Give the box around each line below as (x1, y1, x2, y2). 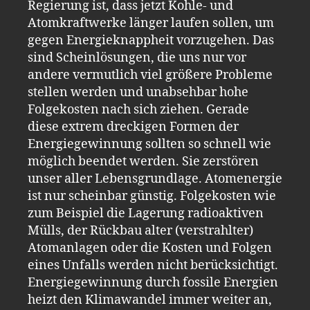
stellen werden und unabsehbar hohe (28, 84, 248, 100)
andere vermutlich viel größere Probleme (28, 66, 273, 83)
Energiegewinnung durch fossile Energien (28, 274, 278, 291)
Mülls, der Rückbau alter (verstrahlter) (28, 222, 253, 239)
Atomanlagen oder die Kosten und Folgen (28, 239, 272, 256)
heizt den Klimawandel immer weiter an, (28, 291, 272, 308)
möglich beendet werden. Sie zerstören (28, 153, 259, 170)
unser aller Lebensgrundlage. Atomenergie (28, 170, 282, 187)
